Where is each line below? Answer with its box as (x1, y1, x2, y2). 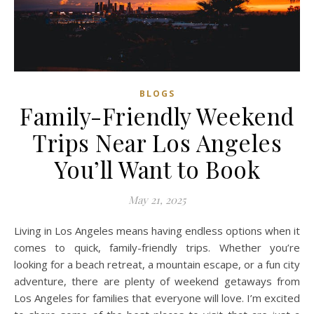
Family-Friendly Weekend (20, 100, 294, 132)
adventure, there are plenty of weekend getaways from (14, 274, 300, 289)
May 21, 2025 (128, 193, 186, 207)
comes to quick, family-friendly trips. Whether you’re (14, 240, 300, 255)
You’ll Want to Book (53, 153, 261, 185)
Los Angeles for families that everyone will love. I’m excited (14, 291, 300, 306)
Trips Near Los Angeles (32, 127, 282, 158)
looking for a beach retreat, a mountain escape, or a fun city (14, 257, 300, 272)
